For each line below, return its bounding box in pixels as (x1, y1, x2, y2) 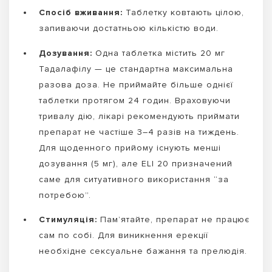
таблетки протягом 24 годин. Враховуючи (39, 95, 231, 106)
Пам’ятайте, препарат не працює (97, 214, 250, 225)
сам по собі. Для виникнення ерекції (39, 230, 208, 241)
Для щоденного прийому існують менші (39, 142, 221, 153)
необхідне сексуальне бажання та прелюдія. (39, 246, 247, 257)
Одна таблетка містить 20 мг (92, 47, 225, 58)
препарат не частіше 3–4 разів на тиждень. (39, 126, 239, 137)
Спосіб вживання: (39, 7, 123, 18)
